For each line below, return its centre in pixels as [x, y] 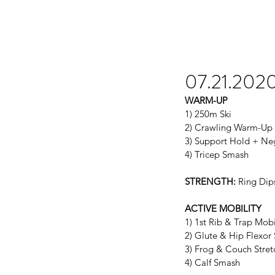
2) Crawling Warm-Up [229, 127]
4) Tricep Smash [217, 154]
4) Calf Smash [212, 262]
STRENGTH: [210, 181]
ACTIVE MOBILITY [223, 208]
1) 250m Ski [208, 114]
